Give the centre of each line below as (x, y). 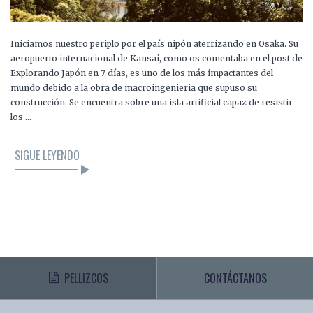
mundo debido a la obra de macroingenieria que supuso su (134, 88)
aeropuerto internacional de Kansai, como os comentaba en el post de (156, 59)
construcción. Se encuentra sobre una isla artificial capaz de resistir (152, 103)
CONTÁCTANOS (235, 278)
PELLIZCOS (86, 278)
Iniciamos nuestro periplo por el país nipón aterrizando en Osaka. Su (154, 44)
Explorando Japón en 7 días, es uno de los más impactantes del (142, 73)
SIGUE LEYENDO (47, 155)
